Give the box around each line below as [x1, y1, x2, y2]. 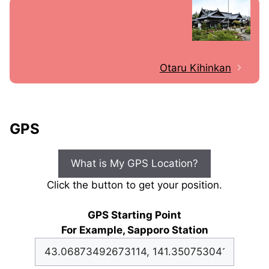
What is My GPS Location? [71, 157, 198, 170]
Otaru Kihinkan [159, 62, 231, 74]
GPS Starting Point [88, 209, 181, 222]
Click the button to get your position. [47, 179, 222, 192]
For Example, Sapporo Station [61, 224, 208, 237]
